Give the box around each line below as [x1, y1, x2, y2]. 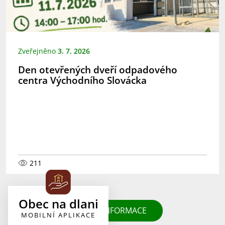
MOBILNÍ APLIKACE [21, 210, 95, 219]
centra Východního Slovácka [18, 73, 147, 87]
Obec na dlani [18, 195, 98, 212]
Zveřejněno [18, 46, 58, 56]
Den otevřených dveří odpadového [18, 63, 177, 77]
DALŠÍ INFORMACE [78, 204, 147, 216]
